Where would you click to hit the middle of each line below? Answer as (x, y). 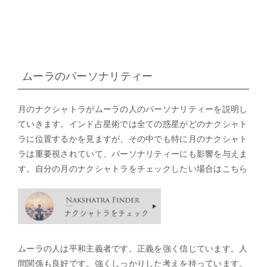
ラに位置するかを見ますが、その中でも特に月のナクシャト (133, 138)
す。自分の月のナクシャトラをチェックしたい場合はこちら (133, 168)
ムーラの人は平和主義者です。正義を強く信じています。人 (133, 248)
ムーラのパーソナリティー (88, 76)
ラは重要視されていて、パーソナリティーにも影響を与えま (133, 153)
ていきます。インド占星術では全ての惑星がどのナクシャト (133, 123)
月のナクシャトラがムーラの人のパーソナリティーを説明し (133, 108)
